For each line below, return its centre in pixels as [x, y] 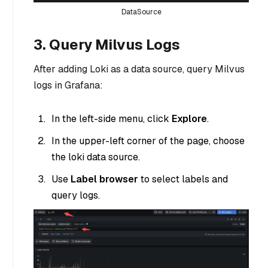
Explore [189, 118]
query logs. [76, 195]
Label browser [104, 179]
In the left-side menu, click [112, 118]
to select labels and [183, 179]
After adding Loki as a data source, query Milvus [139, 69]
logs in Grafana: [68, 85]
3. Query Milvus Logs [107, 44]
